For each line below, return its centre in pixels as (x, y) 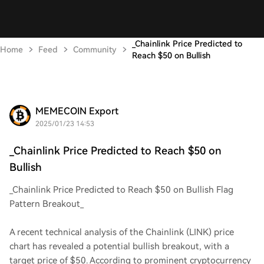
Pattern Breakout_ (47, 204)
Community (95, 49)
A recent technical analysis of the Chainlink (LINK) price (122, 232)
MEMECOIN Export (77, 111)
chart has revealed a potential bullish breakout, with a (119, 246)
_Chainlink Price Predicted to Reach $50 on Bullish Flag (121, 190)
